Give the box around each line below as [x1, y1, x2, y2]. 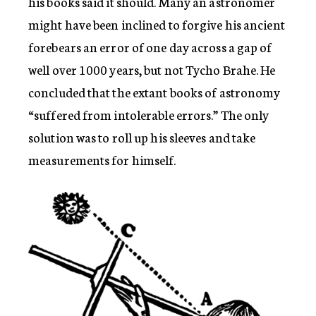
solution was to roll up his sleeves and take [28, 128, 256, 146]
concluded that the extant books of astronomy [28, 83, 281, 101]
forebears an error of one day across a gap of [28, 37, 272, 56]
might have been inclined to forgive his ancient [28, 15, 285, 33]
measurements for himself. [28, 150, 176, 169]
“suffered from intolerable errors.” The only [28, 105, 269, 123]
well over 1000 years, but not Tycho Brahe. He [28, 60, 276, 78]
